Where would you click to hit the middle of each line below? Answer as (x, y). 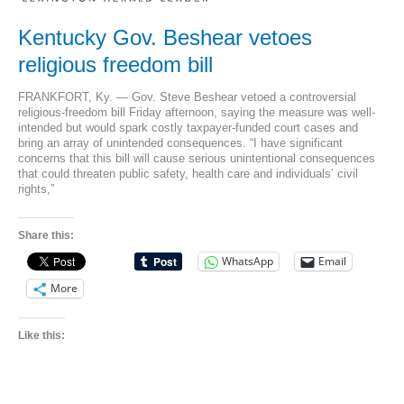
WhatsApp (247, 262)
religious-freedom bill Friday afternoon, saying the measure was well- (196, 113)
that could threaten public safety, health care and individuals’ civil (188, 174)
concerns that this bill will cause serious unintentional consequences (196, 159)
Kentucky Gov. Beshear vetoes (165, 37)
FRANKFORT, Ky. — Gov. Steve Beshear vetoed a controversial (187, 97)
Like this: (41, 336)
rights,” (36, 189)
